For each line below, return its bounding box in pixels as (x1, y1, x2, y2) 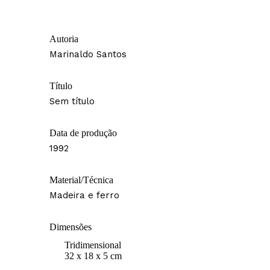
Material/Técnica (49, 175, 113, 186)
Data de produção (49, 128, 117, 139)
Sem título (49, 96, 95, 107)
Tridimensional (64, 240, 121, 251)
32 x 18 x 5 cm (64, 251, 122, 262)
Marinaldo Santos (49, 49, 127, 60)
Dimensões (49, 222, 92, 233)
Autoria (49, 34, 78, 45)
